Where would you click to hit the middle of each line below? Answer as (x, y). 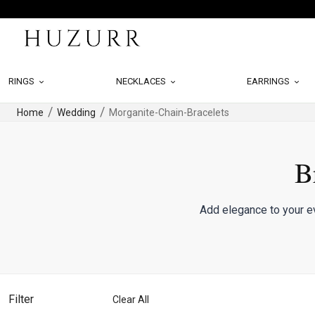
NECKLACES (142, 81)
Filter (21, 299)
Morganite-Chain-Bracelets (168, 112)
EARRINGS (270, 81)
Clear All (131, 299)
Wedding (76, 112)
